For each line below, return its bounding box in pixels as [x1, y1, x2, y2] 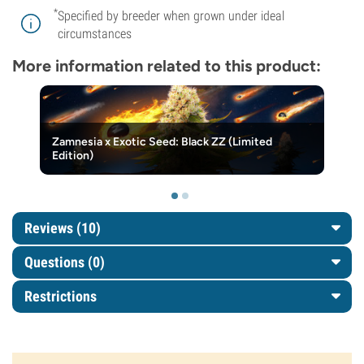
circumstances [58, 26, 132, 41]
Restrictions [24, 288, 97, 305]
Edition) [52, 149, 93, 162]
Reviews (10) [24, 219, 101, 236]
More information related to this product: [12, 56, 321, 76]
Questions [24, 253, 88, 271]
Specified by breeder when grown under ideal [58, 8, 284, 24]
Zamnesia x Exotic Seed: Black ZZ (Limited [52, 135, 272, 149]
